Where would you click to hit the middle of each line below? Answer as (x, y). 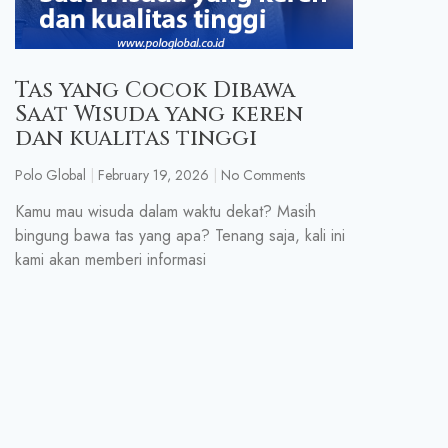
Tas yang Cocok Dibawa (155, 91)
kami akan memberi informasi (110, 260)
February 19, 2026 (151, 175)
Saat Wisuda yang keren (159, 115)
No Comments (261, 175)
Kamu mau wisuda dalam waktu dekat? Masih (165, 212)
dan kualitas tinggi (136, 139)
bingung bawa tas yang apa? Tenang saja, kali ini (180, 236)
